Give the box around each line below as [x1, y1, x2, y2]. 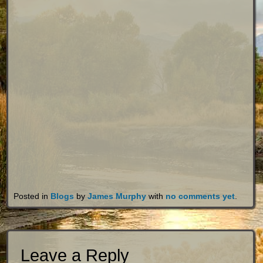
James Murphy [87, 191, 146, 201]
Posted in [13, 191, 50, 201]
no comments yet [165, 191, 235, 201]
